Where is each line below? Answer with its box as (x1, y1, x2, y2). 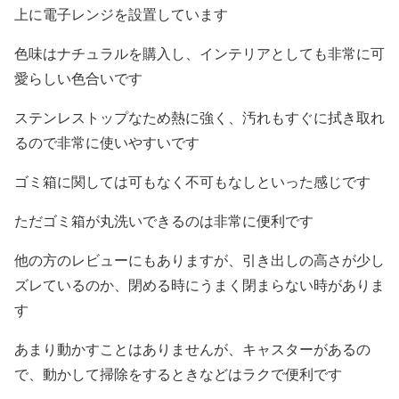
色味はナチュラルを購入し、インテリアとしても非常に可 (14, 44, 385, 63)
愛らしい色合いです (14, 69, 142, 88)
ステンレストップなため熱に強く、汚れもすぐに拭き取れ (14, 108, 385, 127)
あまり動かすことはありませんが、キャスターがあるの (14, 339, 370, 359)
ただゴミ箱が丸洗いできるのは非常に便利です (14, 211, 313, 231)
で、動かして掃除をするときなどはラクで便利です (14, 364, 342, 384)
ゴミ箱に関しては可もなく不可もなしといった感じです (14, 172, 370, 191)
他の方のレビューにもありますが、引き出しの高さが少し (14, 250, 385, 270)
